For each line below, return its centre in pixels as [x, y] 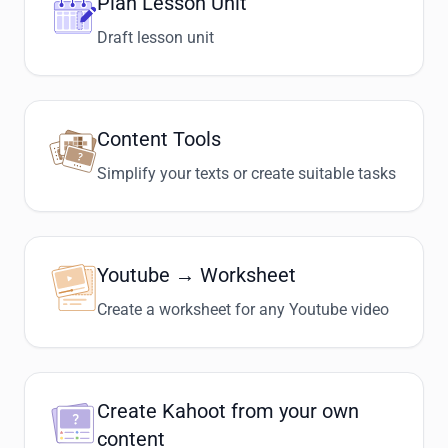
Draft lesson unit [155, 37]
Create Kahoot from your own [228, 411]
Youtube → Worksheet [196, 275]
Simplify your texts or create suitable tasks [246, 173]
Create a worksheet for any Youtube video [243, 309]
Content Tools [159, 139]
